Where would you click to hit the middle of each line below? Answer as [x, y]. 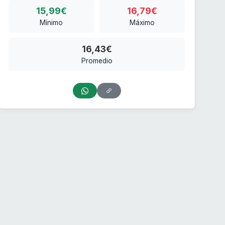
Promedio [97, 61]
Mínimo [51, 23]
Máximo [142, 23]
